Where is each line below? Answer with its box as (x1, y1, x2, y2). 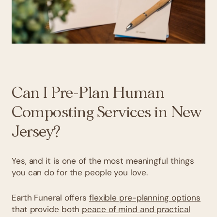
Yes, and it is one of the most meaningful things (12, 155, 195, 166)
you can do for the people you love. (12, 167, 148, 178)
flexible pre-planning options (89, 192, 201, 203)
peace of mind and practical (82, 203, 190, 215)
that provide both (12, 203, 82, 215)
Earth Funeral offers (12, 192, 89, 203)
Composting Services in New (12, 104, 201, 121)
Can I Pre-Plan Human (12, 84, 165, 101)
